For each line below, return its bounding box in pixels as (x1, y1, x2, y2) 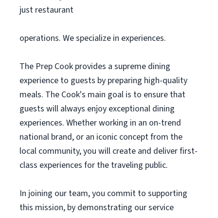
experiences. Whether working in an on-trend (19, 117, 181, 129)
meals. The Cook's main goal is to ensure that (19, 89, 185, 101)
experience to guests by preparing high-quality (19, 74, 187, 87)
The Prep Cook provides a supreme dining (19, 60, 170, 73)
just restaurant (19, 4, 73, 16)
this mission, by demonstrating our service (19, 201, 174, 214)
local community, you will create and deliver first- (19, 145, 198, 157)
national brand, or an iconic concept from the (19, 131, 182, 143)
